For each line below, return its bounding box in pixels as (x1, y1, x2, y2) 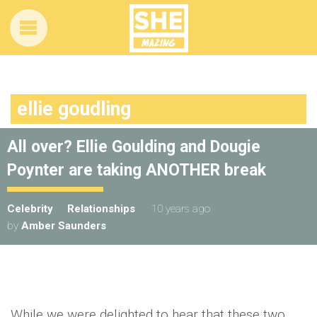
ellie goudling (17, 98, 131, 120)
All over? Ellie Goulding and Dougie (7, 137, 260, 156)
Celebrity (7, 202, 53, 215)
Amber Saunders (21, 219, 106, 232)
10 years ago (151, 202, 210, 215)
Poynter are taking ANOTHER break (7, 161, 266, 180)
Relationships (67, 202, 135, 215)
